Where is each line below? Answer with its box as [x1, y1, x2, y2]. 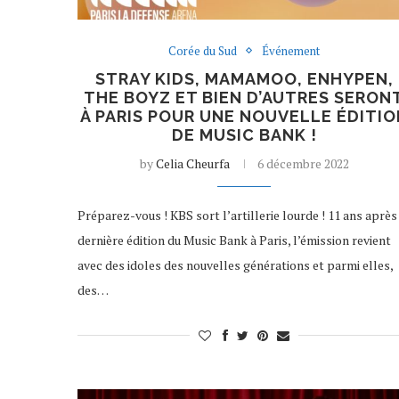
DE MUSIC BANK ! [171, 125, 317, 144]
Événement [262, 42, 321, 59]
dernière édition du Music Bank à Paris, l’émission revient [77, 231, 391, 248]
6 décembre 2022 [256, 154, 349, 172]
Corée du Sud [168, 42, 238, 59]
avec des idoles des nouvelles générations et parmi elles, [77, 256, 393, 273]
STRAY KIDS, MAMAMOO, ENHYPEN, [94, 69, 394, 88]
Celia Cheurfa [155, 154, 230, 172]
